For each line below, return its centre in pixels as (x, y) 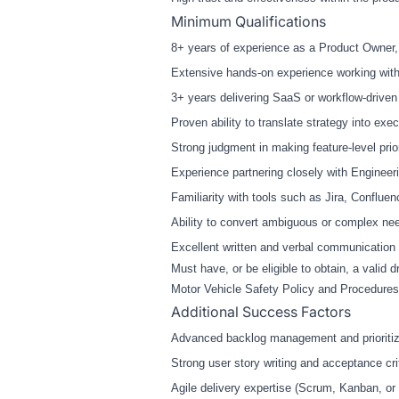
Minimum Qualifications (248, 22)
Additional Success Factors (261, 312)
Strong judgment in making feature (260, 148)
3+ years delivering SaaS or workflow (267, 98)
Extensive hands (214, 73)
